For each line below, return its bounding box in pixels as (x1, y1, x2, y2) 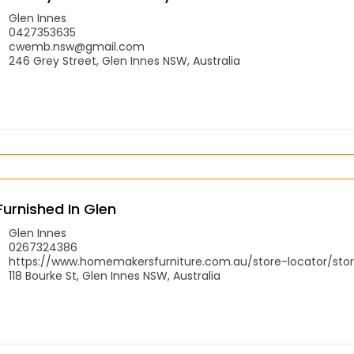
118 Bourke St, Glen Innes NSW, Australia (9, 267, 220, 284)
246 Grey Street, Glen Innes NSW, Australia (9, 52, 240, 69)
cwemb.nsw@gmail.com (9, 38, 145, 55)
